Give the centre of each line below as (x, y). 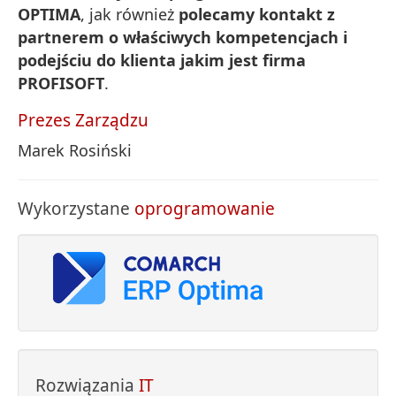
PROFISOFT (61, 84)
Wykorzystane (76, 209)
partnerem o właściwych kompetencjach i (183, 38)
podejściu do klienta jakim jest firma (162, 61)
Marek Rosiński (75, 151)
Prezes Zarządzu (83, 121)
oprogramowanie (205, 209)
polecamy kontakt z (257, 15)
